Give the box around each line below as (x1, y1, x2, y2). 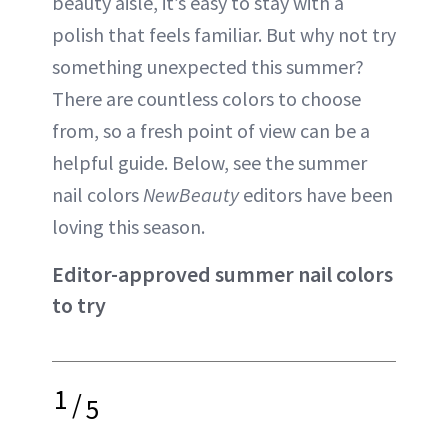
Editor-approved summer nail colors (52, 260, 393, 288)
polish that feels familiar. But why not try (52, 22, 396, 47)
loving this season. (52, 214, 205, 239)
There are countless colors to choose (52, 86, 361, 111)
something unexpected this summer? (52, 54, 364, 79)
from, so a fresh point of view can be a (52, 118, 370, 143)
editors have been (239, 182, 393, 207)
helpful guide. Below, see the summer (52, 150, 367, 175)
